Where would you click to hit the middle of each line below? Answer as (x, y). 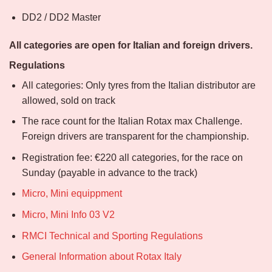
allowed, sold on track (68, 100)
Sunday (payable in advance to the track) (109, 172)
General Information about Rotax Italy (101, 257)
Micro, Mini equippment (72, 194)
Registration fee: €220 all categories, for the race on (132, 157)
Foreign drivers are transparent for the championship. (135, 137)
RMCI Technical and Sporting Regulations (112, 236)
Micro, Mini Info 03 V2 (68, 215)
